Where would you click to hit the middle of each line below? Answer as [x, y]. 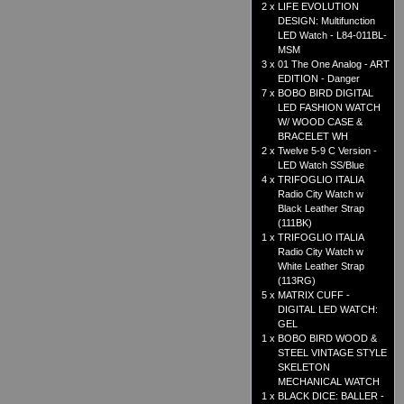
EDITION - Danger [319, 79]
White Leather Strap [321, 266]
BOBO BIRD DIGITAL [326, 93]
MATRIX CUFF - [314, 295]
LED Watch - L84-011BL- [332, 36]
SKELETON [304, 367]
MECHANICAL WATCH [329, 382]
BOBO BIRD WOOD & [327, 339]
